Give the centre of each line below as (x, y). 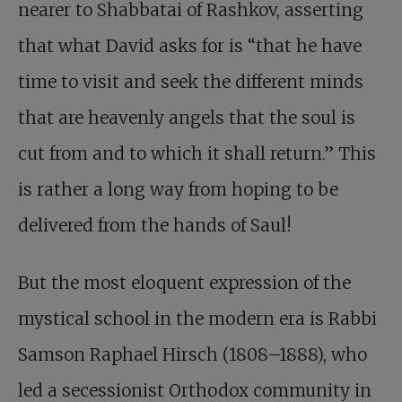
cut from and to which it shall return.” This (197, 154)
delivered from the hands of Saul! (155, 226)
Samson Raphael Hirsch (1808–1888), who (192, 355)
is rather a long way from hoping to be (178, 190)
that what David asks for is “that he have (190, 46)
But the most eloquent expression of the (184, 283)
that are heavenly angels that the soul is (187, 118)
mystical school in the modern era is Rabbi (197, 319)
